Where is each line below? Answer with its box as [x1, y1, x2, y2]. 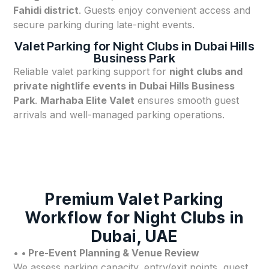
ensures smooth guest [134, 94, 240, 107]
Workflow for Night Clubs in [25, 208, 244, 227]
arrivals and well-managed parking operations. [13, 109, 225, 121]
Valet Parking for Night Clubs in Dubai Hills [14, 39, 255, 54]
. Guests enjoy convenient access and [79, 4, 251, 16]
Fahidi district [13, 4, 79, 16]
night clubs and [169, 65, 243, 78]
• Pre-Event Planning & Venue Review [22, 246, 200, 259]
